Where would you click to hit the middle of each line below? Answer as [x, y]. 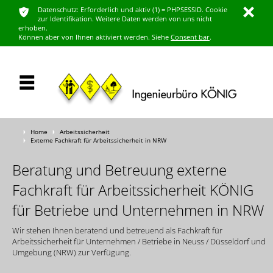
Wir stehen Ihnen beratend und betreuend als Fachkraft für [117, 230]
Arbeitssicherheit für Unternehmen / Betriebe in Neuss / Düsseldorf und [139, 241]
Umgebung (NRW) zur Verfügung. [72, 252]
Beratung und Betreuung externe [119, 169]
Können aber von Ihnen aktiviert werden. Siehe [94, 37]
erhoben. [33, 28]
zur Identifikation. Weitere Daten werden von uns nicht [125, 19]
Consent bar [190, 37]
